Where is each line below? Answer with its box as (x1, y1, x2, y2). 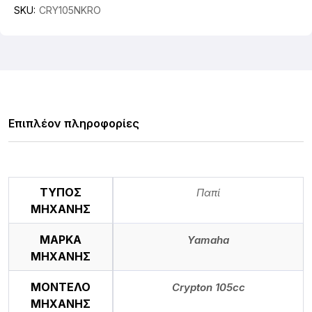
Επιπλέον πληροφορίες (8, 116, 139, 130)
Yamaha (187, 233, 229, 247)
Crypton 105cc (171, 280, 245, 294)
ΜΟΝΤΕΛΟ (31, 279, 91, 294)
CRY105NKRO (39, 3, 101, 16)
